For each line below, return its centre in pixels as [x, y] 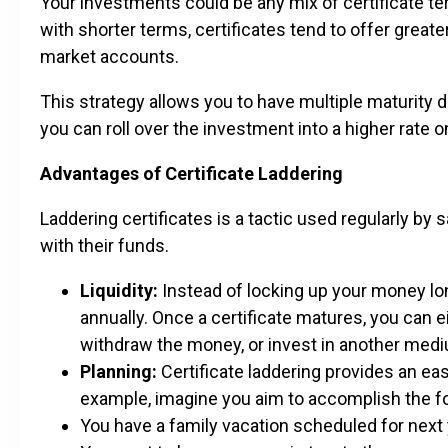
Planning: [118, 371]
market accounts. [109, 56]
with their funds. [104, 245]
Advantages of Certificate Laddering [191, 173]
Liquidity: [119, 290]
